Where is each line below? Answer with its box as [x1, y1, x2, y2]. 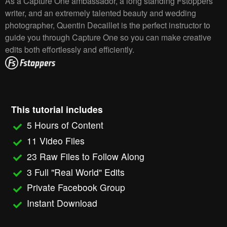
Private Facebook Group [26, 181, 125, 194]
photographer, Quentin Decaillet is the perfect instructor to [5, 19, 210, 31]
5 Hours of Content [26, 119, 103, 132]
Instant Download [26, 197, 97, 210]
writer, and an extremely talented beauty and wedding [5, 7, 196, 19]
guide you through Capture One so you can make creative [5, 31, 211, 43]
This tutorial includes [11, 103, 103, 116]
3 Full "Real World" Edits [26, 165, 125, 178]
